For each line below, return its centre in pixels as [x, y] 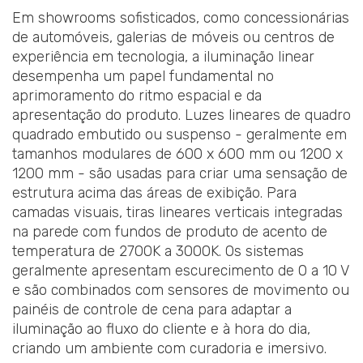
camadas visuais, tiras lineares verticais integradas [177, 213]
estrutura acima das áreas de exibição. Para [154, 193]
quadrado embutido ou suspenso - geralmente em [179, 135]
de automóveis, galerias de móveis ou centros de [173, 38]
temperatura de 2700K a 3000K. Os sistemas [158, 252]
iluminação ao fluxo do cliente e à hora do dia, [161, 329]
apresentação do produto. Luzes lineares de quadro [181, 115]
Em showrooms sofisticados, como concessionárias [181, 18]
